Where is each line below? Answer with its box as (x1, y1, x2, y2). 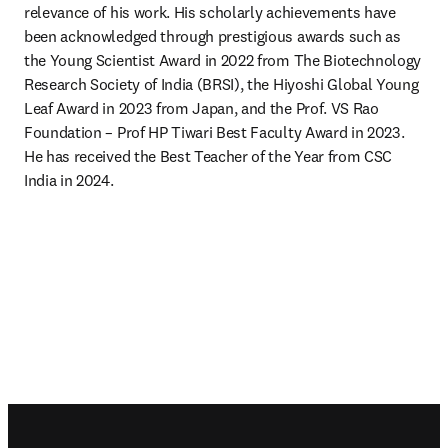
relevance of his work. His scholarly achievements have (24, 2, 396, 22)
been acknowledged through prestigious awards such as (24, 26, 401, 46)
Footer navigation (7, 406, 224, 435)
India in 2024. (24, 170, 114, 190)
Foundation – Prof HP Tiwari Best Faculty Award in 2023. (24, 122, 405, 142)
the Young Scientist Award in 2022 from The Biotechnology (24, 50, 422, 70)
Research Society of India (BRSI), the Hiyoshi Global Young (24, 74, 419, 94)
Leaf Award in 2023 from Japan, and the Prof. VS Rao (24, 98, 379, 118)
